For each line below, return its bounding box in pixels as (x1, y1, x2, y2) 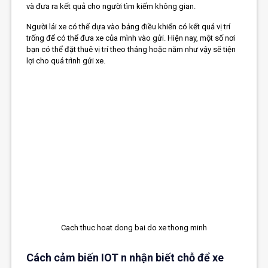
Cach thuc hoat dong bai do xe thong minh (61, 223, 207, 233)
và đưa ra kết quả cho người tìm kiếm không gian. (26, 1, 196, 11)
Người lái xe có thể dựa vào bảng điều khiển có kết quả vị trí (26, 22, 231, 31)
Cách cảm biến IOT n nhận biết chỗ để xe (26, 251, 224, 264)
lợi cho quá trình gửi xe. (26, 56, 106, 65)
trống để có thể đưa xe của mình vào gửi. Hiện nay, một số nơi (26, 33, 236, 42)
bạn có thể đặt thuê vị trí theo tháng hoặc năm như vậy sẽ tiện (26, 44, 236, 54)
